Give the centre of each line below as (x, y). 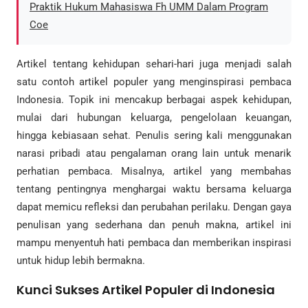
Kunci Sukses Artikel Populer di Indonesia (146, 289)
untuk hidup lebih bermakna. (81, 260)
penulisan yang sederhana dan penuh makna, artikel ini (154, 224)
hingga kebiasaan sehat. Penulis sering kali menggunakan (154, 135)
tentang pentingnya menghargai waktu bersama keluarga (154, 189)
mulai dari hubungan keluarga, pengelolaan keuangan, (154, 117)
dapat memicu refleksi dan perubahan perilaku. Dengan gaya (154, 207)
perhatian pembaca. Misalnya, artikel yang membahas (154, 171)
